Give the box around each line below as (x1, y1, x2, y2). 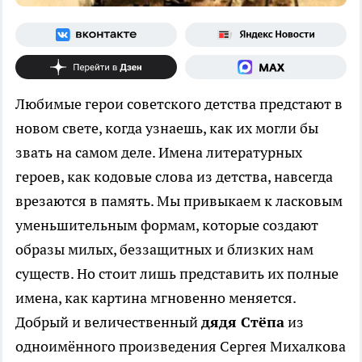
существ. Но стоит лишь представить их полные (15, 264, 339, 284)
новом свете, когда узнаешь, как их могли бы (15, 119, 318, 138)
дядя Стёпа (201, 313, 284, 332)
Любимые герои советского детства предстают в (15, 95, 343, 114)
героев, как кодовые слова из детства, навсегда (15, 167, 333, 187)
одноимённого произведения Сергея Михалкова (15, 337, 346, 356)
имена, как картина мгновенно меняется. (15, 288, 296, 308)
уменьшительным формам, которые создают (15, 216, 318, 235)
